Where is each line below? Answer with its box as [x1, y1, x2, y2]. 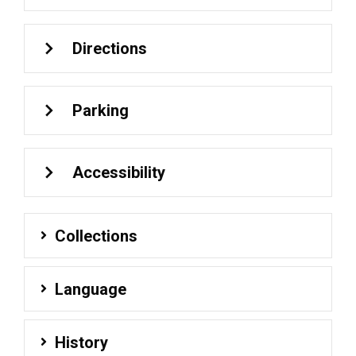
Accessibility [72, 163, 165, 182]
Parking [72, 101, 129, 120]
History [55, 332, 108, 352]
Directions [72, 39, 147, 58]
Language [55, 279, 126, 299]
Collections [55, 226, 137, 246]
